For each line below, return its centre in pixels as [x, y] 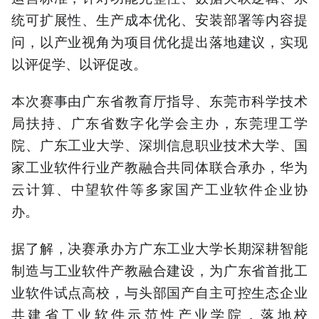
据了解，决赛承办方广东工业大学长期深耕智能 [159, 248]
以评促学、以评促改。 [79, 63]
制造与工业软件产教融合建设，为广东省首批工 [159, 270]
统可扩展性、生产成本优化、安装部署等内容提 [159, 19]
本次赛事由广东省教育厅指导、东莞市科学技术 [159, 100]
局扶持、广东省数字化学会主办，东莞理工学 [159, 122]
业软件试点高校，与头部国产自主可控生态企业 [159, 292]
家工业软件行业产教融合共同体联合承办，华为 [159, 166]
